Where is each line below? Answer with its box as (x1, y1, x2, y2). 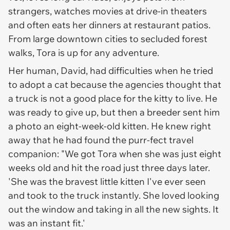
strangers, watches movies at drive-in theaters (8, 5, 207, 17)
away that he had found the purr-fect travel (8, 134, 194, 146)
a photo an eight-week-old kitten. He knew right (8, 120, 211, 132)
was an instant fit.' (8, 217, 85, 229)
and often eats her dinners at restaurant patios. (8, 19, 210, 31)
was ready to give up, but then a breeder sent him (8, 106, 220, 118)
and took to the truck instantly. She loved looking (8, 189, 219, 201)
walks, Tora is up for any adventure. (8, 47, 161, 59)
